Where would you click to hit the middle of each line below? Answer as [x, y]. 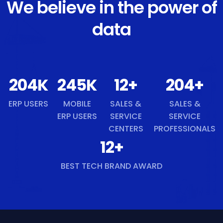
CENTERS [126, 129]
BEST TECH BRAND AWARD [111, 166]
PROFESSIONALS [185, 129]
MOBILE [77, 104]
